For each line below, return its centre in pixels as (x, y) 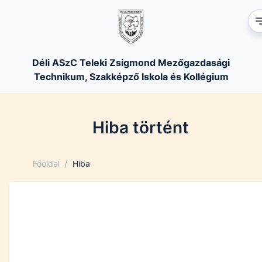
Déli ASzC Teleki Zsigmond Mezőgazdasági (131, 63)
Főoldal (46, 163)
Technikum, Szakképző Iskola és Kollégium (131, 77)
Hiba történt (140, 127)
